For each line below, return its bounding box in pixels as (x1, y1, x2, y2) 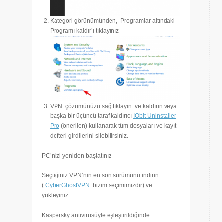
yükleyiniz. (42, 191, 70, 199)
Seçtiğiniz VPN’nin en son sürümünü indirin (42, 171, 159, 179)
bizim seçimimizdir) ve (90, 181, 152, 189)
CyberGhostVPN (45, 181, 90, 189)
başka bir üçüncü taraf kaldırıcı (50, 112, 133, 119)
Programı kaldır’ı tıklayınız (50, 27, 119, 35)
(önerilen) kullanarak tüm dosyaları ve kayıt (59, 122, 176, 129)
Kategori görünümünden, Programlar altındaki (50, 17, 175, 25)
